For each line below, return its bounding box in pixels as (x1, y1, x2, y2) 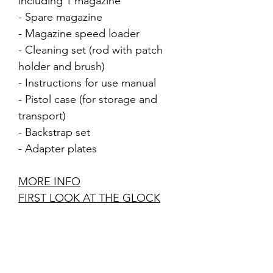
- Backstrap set (18, 126, 90, 139)
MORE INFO (18, 175, 80, 188)
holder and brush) (18, 60, 105, 73)
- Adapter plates (18, 142, 97, 155)
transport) (18, 109, 66, 122)
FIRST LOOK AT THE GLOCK (18, 191, 160, 205)
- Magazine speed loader (18, 27, 140, 40)
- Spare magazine (18, 10, 102, 24)
